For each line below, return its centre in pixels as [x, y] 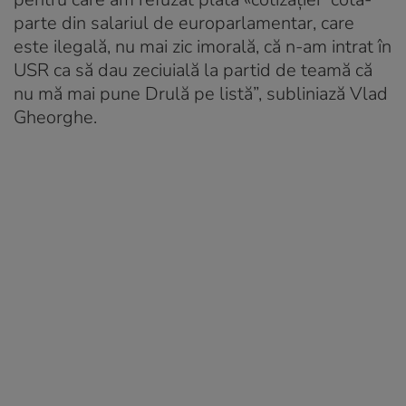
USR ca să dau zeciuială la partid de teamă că [193, 70]
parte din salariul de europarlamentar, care [184, 23]
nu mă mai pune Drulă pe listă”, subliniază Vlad [201, 93]
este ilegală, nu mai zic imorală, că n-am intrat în [203, 46]
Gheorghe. [55, 117]
